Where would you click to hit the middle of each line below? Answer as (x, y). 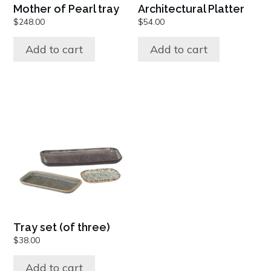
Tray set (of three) (62, 227)
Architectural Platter (191, 9)
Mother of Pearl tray (66, 9)
